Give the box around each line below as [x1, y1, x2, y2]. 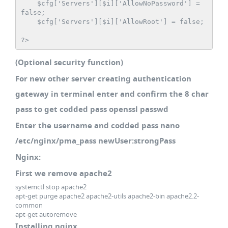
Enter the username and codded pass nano [15, 120, 180, 131]
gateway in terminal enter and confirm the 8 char [15, 89, 209, 99]
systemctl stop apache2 [15, 182, 87, 191]
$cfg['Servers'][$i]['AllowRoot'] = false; [20, 17, 37, 25]
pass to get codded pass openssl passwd [15, 104, 168, 115]
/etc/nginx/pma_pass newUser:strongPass [15, 135, 176, 146]
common [15, 201, 43, 210]
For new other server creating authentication [15, 73, 191, 84]
